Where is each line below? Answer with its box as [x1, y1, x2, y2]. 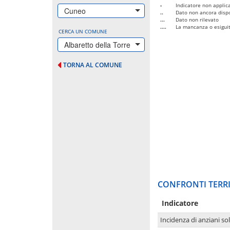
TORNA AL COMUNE [63, 60, 122, 69]
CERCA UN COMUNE [59, 27, 107, 35]
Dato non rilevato [176, 15, 219, 23]
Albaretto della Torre [64, 39, 130, 50]
